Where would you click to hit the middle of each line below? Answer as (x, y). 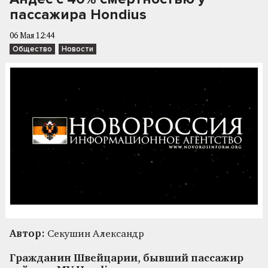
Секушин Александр (95, 234)
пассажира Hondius (78, 15)
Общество (32, 49)
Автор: (27, 234)
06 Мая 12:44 (32, 36)
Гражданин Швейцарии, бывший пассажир (127, 258)
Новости (77, 49)
